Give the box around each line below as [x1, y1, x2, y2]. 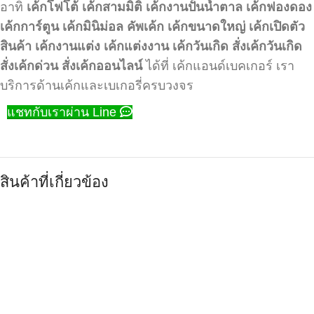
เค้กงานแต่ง [35, 39, 100, 53]
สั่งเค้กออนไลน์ [62, 59, 142, 73]
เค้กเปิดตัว [249, 20, 305, 34]
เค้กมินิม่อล [62, 20, 123, 34]
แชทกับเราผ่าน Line [7, 105, 120, 119]
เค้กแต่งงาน [104, 39, 169, 53]
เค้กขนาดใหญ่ [168, 20, 245, 34]
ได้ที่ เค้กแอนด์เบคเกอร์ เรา [142, 59, 294, 73]
